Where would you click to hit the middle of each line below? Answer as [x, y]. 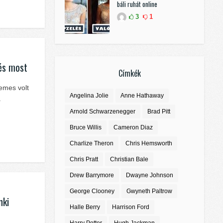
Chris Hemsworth [149, 144]
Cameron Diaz [133, 128]
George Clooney [92, 191]
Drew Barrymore [92, 175]
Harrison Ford [131, 207]
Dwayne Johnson [150, 175]
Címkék [129, 73]
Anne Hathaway [142, 96]
